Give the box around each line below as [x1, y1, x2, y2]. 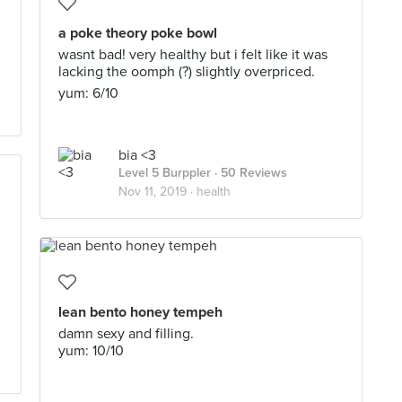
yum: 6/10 [58, 84, 118, 102]
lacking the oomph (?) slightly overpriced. [58, 63, 315, 81]
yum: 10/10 [58, 342, 124, 360]
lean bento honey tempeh [58, 303, 223, 321]
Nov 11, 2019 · [118, 184, 197, 199]
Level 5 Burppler [118, 165, 211, 180]
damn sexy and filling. [58, 325, 194, 343]
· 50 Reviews [211, 165, 287, 180]
